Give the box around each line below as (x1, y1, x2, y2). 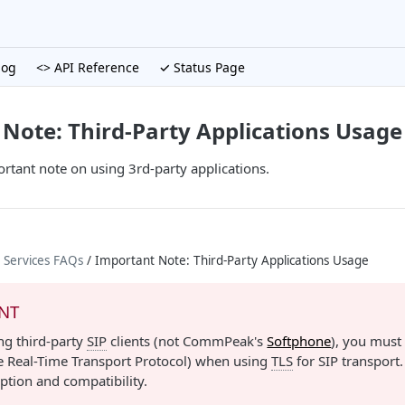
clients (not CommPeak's (107, 332, 268, 350)
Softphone (267, 332, 332, 350)
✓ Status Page (159, 58, 245, 76)
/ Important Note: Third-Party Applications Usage (87, 252, 369, 268)
